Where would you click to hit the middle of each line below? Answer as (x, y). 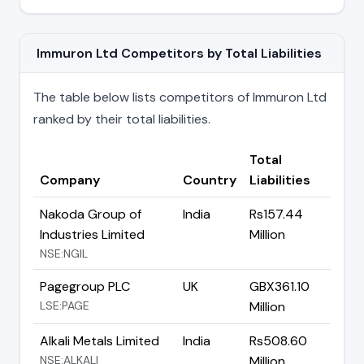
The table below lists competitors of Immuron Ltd (180, 97)
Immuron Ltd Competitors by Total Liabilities (179, 53)
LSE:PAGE (65, 305)
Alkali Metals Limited (100, 340)
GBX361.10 (279, 286)
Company (70, 180)
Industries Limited (92, 234)
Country (210, 180)
